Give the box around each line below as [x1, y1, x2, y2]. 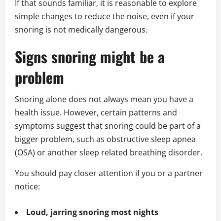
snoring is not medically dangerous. [15, 24, 147, 36]
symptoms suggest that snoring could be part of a [15, 120, 201, 132]
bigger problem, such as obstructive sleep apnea [15, 134, 196, 145]
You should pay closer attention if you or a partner [15, 168, 203, 179]
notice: [15, 181, 40, 192]
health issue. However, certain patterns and [15, 107, 177, 118]
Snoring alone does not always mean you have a [15, 94, 193, 105]
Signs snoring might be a [15, 45, 165, 68]
